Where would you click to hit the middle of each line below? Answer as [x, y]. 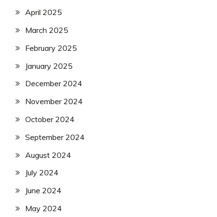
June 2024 [43, 191]
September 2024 [55, 137]
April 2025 [44, 12]
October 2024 [50, 119]
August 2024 [48, 155]
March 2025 [47, 30]
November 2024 [54, 101]
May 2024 [44, 208]
